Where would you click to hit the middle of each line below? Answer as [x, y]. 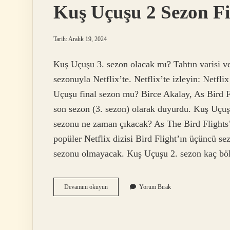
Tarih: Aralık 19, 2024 [80, 39]
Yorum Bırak [155, 187]
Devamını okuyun [86, 187]
